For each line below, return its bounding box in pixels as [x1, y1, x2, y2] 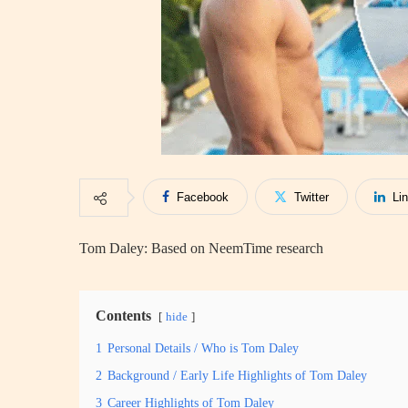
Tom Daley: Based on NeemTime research [79, 240, 323, 256]
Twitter [294, 190, 329, 204]
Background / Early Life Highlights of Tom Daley [107, 368, 367, 382]
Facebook [177, 190, 229, 204]
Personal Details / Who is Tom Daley [107, 341, 299, 355]
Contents [96, 308, 151, 323]
